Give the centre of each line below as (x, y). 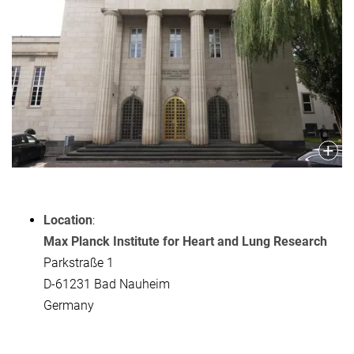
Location (68, 220)
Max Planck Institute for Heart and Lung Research (185, 241)
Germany (69, 305)
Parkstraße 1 (79, 262)
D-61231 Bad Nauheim (107, 284)
